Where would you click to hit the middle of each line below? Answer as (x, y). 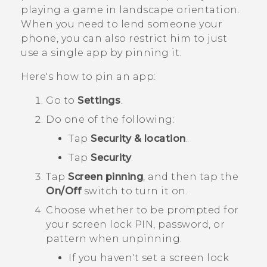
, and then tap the (191, 177)
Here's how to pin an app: (89, 77)
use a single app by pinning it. (101, 53)
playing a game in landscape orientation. (130, 10)
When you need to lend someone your (122, 24)
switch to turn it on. (134, 191)
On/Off (63, 191)
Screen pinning (105, 177)
